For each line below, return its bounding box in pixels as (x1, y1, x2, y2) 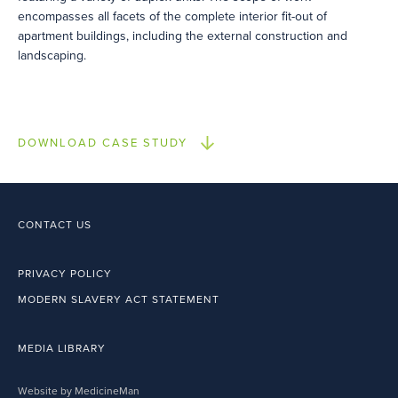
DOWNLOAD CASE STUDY (18, 136, 187, 150)
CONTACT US (18, 219, 92, 231)
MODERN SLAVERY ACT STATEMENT (18, 293, 219, 306)
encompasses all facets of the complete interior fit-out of (18, 9, 327, 24)
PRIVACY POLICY (18, 267, 112, 280)
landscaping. (18, 48, 86, 63)
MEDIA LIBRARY (18, 342, 106, 354)
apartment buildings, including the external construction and (18, 28, 347, 44)
